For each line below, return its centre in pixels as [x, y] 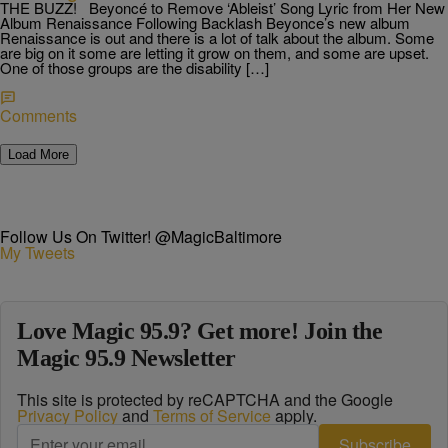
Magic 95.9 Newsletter [126, 358]
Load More [38, 154]
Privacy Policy [67, 415]
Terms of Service [212, 415]
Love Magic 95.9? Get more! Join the [200, 331]
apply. [294, 415]
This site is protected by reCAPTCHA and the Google [205, 399]
